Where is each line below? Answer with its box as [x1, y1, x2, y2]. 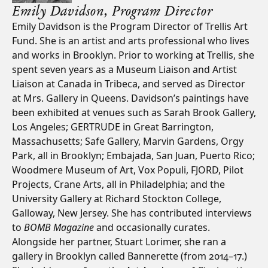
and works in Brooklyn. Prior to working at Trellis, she [12, 48, 254, 62]
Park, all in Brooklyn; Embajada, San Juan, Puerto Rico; [12, 149, 255, 162]
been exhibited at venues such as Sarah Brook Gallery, [12, 106, 256, 119]
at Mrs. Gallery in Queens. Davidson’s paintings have [12, 92, 249, 105]
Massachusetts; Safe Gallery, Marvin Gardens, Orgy [12, 135, 243, 148]
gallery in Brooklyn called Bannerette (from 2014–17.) [12, 249, 247, 263]
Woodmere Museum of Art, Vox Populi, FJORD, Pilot [12, 163, 243, 176]
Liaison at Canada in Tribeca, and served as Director [12, 77, 245, 90]
